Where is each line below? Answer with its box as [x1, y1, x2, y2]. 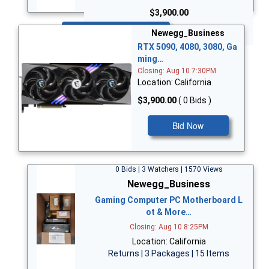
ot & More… [146, 207, 192, 217]
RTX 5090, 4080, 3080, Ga [138, 42, 237, 52]
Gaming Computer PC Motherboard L [95, 195, 243, 205]
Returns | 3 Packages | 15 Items [108, 248, 229, 258]
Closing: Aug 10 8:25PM [129, 222, 208, 231]
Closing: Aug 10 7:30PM [138, 67, 216, 76]
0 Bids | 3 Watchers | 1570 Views [115, 165, 223, 174]
